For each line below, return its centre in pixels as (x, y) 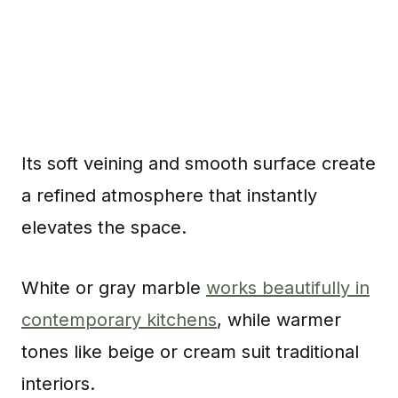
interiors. (58, 384)
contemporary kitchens (119, 320)
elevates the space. (104, 228)
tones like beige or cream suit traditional (190, 352)
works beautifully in (288, 288)
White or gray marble (114, 288)
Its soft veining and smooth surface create (199, 164)
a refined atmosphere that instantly (169, 196)
